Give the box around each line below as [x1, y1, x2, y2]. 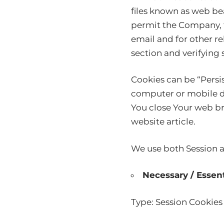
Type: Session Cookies [131, 196, 222, 207]
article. [164, 116, 195, 126]
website [131, 116, 164, 126]
